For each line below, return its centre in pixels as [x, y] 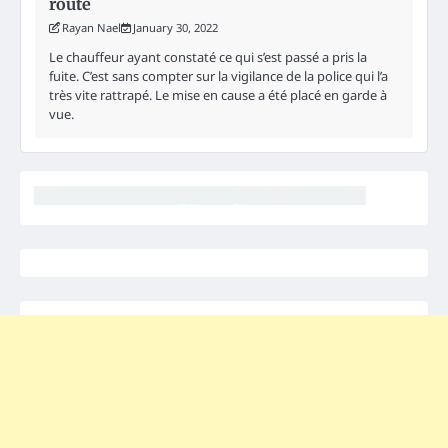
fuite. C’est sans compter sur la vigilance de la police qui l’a [218, 75]
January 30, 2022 [175, 27]
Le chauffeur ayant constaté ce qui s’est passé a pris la [208, 56]
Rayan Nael [91, 27]
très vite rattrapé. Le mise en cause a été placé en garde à [218, 94]
